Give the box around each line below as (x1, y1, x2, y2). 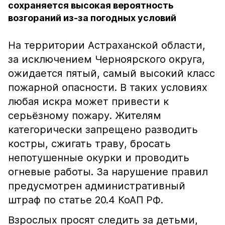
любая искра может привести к (8, 95, 169, 107)
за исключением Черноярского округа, (8, 53, 205, 65)
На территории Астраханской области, (8, 39, 205, 51)
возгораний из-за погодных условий (8, 13, 176, 23)
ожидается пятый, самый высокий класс (8, 67, 215, 79)
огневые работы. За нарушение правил (8, 166, 208, 178)
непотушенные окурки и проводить (8, 152, 189, 164)
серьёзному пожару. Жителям (8, 109, 161, 122)
